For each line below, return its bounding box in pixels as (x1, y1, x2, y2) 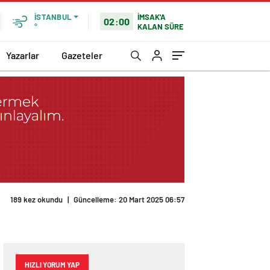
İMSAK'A (137, 11, 166, 22)
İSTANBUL (34, 12, 71, 22)
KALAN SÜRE (137, 21, 184, 31)
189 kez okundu (10, 195, 63, 205)
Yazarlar (6, 49, 39, 61)
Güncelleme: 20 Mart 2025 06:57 (74, 195, 184, 205)
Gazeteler (61, 49, 102, 61)
